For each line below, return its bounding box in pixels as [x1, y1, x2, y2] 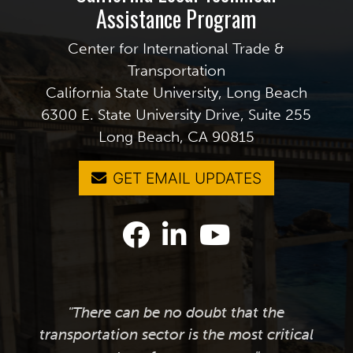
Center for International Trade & [68, 39, 285, 58]
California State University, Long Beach [45, 83, 307, 102]
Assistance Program [96, 2, 257, 35]
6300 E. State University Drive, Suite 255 [41, 105, 312, 124]
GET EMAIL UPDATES [112, 168, 262, 188]
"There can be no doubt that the [68, 303, 285, 321]
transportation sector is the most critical [39, 325, 314, 344]
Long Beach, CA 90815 [98, 127, 255, 146]
